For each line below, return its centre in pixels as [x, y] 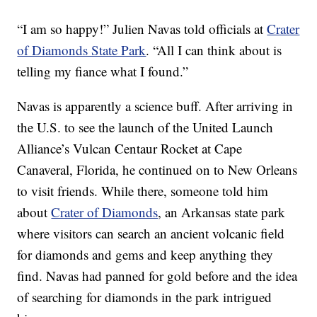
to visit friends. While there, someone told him [143, 191]
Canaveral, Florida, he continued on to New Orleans [157, 170]
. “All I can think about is [214, 50]
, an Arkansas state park [222, 212]
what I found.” [150, 71]
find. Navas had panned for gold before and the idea [157, 276]
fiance [93, 71]
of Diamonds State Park [82, 50]
